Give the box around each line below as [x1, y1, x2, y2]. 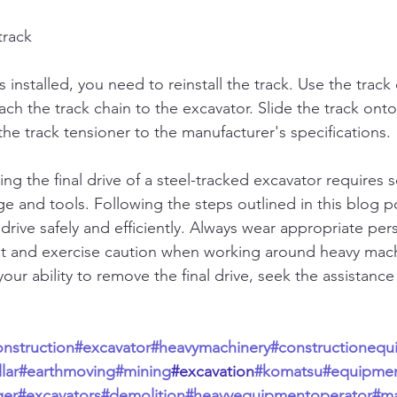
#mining [115, 362, 171, 382]
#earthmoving [19, 362, 115, 382]
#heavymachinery [151, 338, 270, 358]
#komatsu [254, 362, 323, 382]
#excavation [171, 362, 254, 382]
